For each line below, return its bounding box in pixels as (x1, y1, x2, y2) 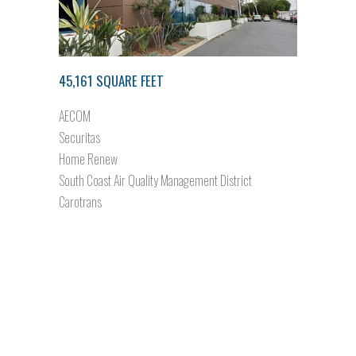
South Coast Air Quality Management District (59, 171, 252, 190)
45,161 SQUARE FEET (59, 71, 164, 91)
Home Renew (59, 149, 118, 168)
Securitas (59, 128, 100, 147)
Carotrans (59, 192, 102, 211)
